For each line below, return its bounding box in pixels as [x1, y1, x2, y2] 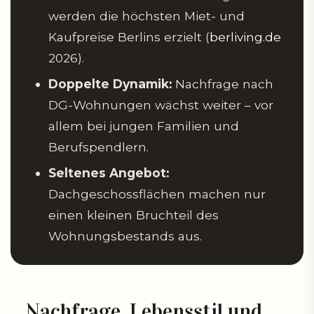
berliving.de [210, 29, 281, 44]
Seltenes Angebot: [48, 165, 169, 180]
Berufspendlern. [48, 139, 149, 154]
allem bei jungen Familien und [48, 118, 239, 133]
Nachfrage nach [172, 76, 273, 91]
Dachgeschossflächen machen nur [48, 186, 266, 201]
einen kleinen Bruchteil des [48, 207, 219, 222]
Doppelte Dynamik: [48, 76, 172, 91]
